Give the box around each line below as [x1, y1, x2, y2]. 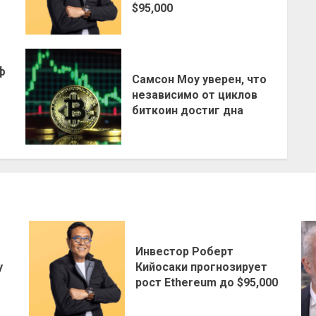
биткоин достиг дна [131, 103, 243, 117]
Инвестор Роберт [135, 244, 233, 258]
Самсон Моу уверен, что [131, 72, 267, 86]
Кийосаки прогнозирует [135, 260, 267, 274]
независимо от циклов [131, 87, 257, 102]
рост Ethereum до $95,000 [135, 275, 278, 289]
